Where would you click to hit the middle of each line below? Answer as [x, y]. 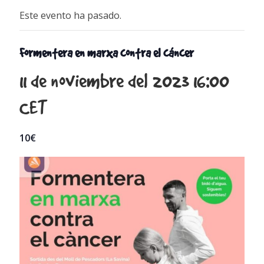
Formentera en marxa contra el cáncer [107, 52]
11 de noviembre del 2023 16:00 [125, 80]
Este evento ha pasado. [71, 15]
